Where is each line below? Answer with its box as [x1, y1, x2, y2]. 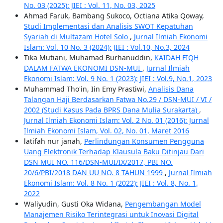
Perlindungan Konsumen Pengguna [84, 136, 204, 146]
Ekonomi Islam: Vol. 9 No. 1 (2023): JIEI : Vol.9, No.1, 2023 [23, 74, 212, 84]
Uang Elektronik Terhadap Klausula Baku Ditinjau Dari [23, 147, 204, 157]
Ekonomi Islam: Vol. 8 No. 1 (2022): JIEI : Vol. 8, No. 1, [23, 178, 198, 188]
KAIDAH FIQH [154, 53, 199, 63]
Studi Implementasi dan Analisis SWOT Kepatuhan [23, 21, 193, 31]
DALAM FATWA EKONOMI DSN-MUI [23, 63, 142, 73]
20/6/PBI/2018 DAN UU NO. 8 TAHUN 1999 [23, 168, 165, 178]
